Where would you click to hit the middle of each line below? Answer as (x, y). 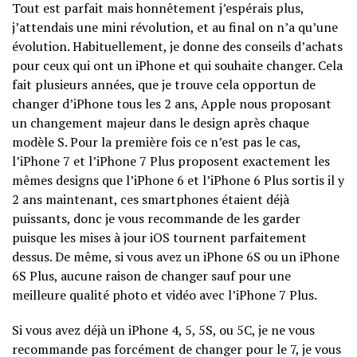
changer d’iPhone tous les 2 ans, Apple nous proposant (172, 104)
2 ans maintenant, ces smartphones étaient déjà (151, 200)
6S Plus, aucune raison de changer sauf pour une (151, 276)
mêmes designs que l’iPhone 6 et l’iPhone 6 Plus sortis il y (178, 180)
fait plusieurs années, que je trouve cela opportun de (164, 85)
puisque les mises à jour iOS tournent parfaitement (159, 238)
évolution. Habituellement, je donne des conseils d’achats (177, 47)
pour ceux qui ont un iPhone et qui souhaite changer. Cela (177, 66)
